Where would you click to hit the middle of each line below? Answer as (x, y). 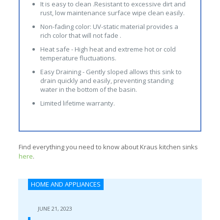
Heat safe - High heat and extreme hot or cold (108, 49)
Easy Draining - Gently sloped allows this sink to (111, 71)
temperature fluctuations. (78, 58)
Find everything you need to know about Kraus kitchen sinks (108, 147)
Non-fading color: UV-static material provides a (109, 26)
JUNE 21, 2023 (55, 208)
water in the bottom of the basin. (88, 89)
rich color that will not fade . (81, 35)
